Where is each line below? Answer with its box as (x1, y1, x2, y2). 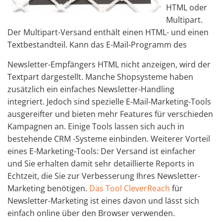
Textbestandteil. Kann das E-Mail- (7, 39, 131, 50)
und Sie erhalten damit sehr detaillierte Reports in (7, 158, 194, 169)
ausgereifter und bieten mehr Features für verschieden (7, 109, 213, 119)
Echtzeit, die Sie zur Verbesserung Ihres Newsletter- (7, 170, 200, 181)
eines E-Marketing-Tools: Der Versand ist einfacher (7, 146, 196, 157)
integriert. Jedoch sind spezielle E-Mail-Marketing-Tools (7, 96, 211, 107)
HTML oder (166, 2, 207, 13)
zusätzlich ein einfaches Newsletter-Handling (7, 84, 174, 95)
